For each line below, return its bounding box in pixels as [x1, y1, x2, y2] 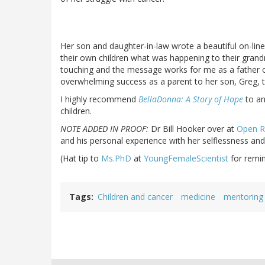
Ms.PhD [101, 153, 131, 164]
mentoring [224, 191, 263, 203]
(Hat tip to [60, 153, 101, 164]
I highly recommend [60, 93, 138, 105]
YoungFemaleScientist [144, 153, 228, 164]
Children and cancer [98, 191, 173, 203]
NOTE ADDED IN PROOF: [60, 123, 148, 135]
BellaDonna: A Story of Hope [138, 93, 243, 105]
